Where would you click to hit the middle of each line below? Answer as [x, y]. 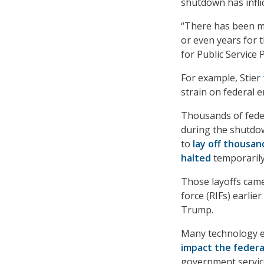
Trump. [197, 210]
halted [196, 158]
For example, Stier [222, 78]
